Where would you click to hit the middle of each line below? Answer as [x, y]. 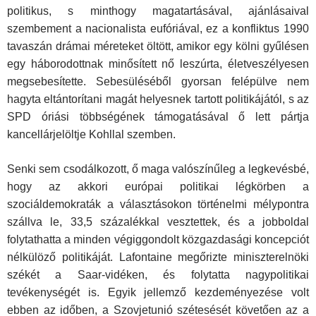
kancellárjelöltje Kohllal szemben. [91, 135]
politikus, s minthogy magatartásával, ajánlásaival [158, 11]
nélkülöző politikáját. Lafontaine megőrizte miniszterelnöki [158, 257]
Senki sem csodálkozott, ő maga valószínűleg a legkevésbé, [158, 169]
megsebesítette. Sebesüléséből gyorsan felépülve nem [158, 82]
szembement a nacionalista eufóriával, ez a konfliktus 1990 [158, 29]
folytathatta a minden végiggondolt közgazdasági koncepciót [158, 240]
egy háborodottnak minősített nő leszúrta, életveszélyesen [158, 64]
